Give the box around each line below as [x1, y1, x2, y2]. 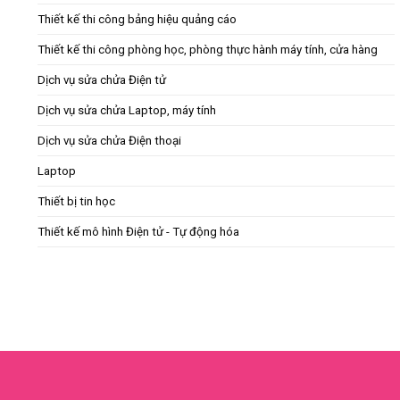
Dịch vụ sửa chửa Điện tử [37, 73, 166, 87]
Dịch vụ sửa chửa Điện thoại [37, 134, 181, 148]
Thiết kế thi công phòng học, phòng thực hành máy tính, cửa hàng [37, 43, 378, 57]
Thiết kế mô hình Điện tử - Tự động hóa [37, 225, 239, 239]
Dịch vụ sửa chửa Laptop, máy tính [37, 104, 216, 118]
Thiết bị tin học [37, 195, 115, 209]
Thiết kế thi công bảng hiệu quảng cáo [37, 12, 237, 27]
